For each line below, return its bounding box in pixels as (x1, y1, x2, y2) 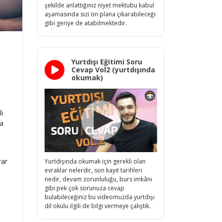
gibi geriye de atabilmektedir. (45, 18, 127, 27)
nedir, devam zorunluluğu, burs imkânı (45, 174, 152, 183)
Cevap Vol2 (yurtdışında (71, 65, 155, 75)
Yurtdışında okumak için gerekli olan (45, 157, 146, 166)
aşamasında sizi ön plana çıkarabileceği (45, 9, 156, 18)
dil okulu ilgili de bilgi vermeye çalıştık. (45, 201, 151, 210)
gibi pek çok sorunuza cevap (45, 183, 124, 192)
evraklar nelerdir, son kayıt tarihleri (45, 166, 142, 174)
